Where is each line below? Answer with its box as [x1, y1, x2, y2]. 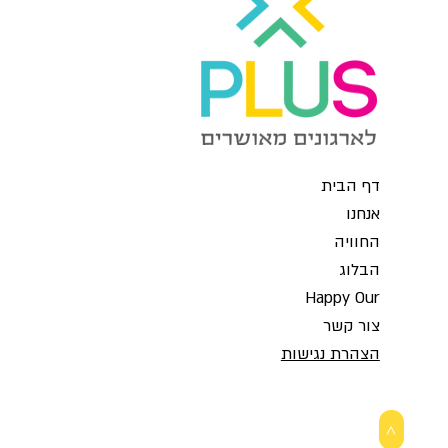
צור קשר [322, 314, 380, 337]
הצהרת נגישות [280, 342, 380, 365]
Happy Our [304, 286, 380, 309]
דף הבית [320, 174, 380, 197]
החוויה [333, 230, 380, 253]
